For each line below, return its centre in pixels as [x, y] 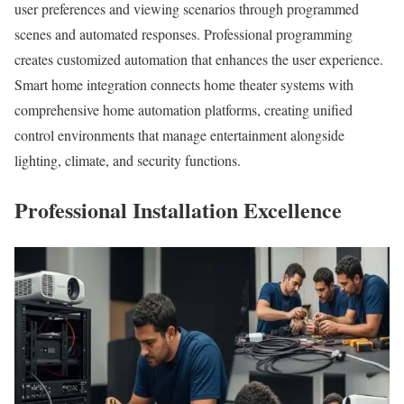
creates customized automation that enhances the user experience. [199, 60]
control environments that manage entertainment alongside [179, 135]
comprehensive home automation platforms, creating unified [184, 110]
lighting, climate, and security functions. [128, 161]
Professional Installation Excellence [178, 210]
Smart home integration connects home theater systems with [184, 85]
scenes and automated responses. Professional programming [184, 34]
